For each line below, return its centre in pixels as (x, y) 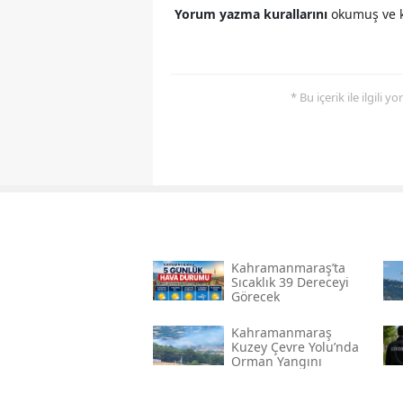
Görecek (255, 297)
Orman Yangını (276, 362)
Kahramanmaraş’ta (288, 268)
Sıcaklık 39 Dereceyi (290, 282)
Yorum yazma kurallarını (253, 14)
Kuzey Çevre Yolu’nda (295, 347)
